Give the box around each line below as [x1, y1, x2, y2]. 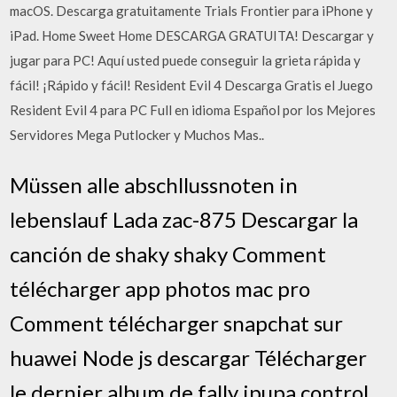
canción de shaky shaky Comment [10, 240, 327, 267]
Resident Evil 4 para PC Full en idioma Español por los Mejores [10, 102, 377, 118]
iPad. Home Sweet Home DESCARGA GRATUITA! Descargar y [10, 27, 375, 43]
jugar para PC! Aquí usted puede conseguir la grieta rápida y [10, 52, 362, 68]
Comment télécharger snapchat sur [10, 309, 344, 336]
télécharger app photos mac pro [10, 275, 311, 301]
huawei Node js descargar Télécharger [10, 344, 368, 370]
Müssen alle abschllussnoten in [10, 171, 299, 198]
